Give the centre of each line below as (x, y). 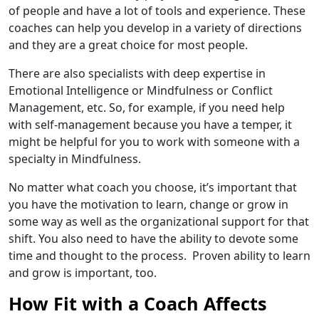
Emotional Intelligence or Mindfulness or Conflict (141, 90)
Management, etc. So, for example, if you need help (147, 108)
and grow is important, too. (83, 273)
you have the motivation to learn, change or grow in (148, 204)
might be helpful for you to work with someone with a (154, 142)
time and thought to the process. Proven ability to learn (159, 256)
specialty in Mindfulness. (75, 159)
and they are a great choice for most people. (128, 45)
